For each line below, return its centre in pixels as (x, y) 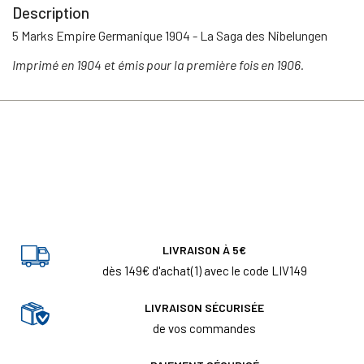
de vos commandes (204, 329)
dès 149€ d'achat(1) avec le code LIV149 (204, 271)
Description (51, 12)
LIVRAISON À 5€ (204, 250)
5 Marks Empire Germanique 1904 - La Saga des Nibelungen (170, 35)
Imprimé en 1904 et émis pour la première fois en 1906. (158, 64)
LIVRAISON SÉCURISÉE (204, 308)
